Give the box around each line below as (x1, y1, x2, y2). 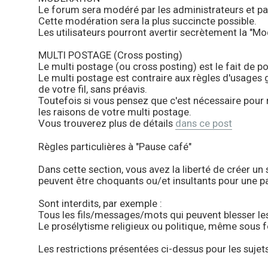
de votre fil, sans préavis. (38, 83, 147, 96)
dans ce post (175, 117, 232, 130)
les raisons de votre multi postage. (38, 106, 191, 118)
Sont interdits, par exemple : (38, 197, 162, 210)
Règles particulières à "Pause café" (38, 141, 191, 153)
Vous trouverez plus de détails (38, 117, 175, 130)
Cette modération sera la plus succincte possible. (38, 15, 257, 28)
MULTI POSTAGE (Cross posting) (38, 49, 182, 62)
